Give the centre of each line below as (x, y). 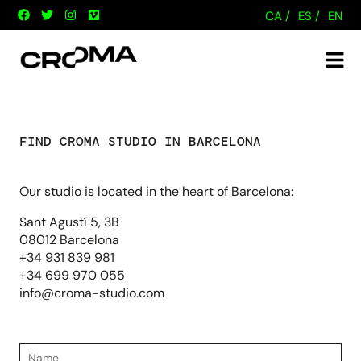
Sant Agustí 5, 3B (69, 222)
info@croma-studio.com (92, 293)
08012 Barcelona (69, 239)
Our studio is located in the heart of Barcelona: (156, 191)
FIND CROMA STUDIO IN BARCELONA (140, 141)
